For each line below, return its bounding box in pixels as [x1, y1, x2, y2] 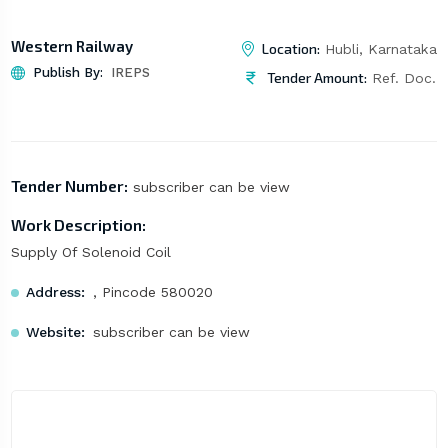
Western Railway [10, 37, 133, 56]
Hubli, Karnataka [320, 41, 438, 58]
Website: [25, 324, 85, 341]
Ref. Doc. [367, 70, 437, 87]
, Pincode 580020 [92, 284, 213, 301]
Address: [25, 284, 85, 301]
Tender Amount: [267, 69, 368, 87]
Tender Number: [10, 176, 128, 196]
